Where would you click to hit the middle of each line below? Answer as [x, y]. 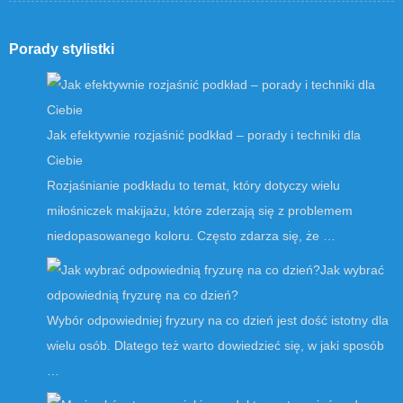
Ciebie [65, 160]
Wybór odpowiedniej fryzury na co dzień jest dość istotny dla [218, 320]
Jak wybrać [352, 269]
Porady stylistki [62, 49]
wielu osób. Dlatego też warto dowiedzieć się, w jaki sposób [215, 345]
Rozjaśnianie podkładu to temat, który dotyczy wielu [193, 185]
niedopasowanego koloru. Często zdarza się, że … [191, 235]
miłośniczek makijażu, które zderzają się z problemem [200, 210]
